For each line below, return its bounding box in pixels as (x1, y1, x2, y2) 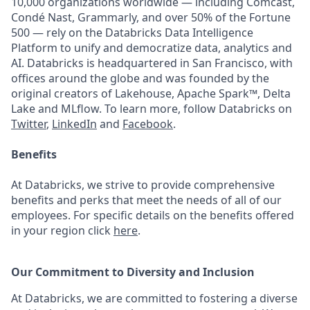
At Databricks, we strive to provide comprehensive (11, 177, 275, 192)
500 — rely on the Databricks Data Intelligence (11, 25, 253, 40)
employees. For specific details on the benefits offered (11, 208, 294, 223)
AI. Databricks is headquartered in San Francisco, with (11, 55, 293, 71)
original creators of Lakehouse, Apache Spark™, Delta (11, 86, 291, 101)
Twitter (11, 116, 46, 131)
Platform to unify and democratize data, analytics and (11, 40, 292, 55)
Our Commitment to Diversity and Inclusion (11, 264, 255, 280)
